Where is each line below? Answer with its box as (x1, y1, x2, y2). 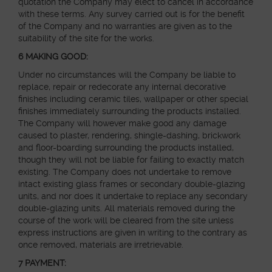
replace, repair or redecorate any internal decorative (18, 82, 226, 92)
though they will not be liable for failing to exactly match (18, 155, 244, 165)
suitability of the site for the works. (18, 33, 154, 43)
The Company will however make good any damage (18, 118, 226, 128)
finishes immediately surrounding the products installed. (18, 106, 241, 116)
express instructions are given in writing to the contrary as (18, 228, 247, 237)
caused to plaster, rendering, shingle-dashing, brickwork (18, 131, 240, 140)
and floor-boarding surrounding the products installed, (18, 143, 234, 152)
